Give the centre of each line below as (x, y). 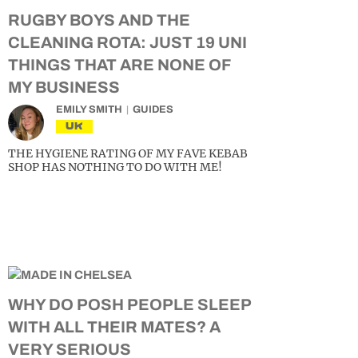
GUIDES (153, 109)
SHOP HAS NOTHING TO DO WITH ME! (115, 167)
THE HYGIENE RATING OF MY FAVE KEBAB (128, 153)
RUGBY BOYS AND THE (99, 20)
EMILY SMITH (89, 109)
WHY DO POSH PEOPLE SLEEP (129, 304)
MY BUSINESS (64, 87)
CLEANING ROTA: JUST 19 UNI (127, 42)
